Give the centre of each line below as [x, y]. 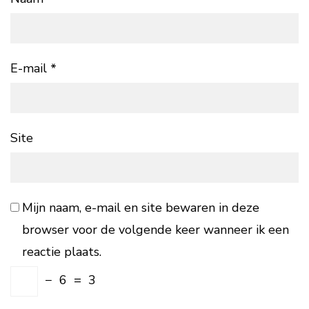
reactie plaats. [61, 252]
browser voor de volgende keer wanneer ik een [155, 230]
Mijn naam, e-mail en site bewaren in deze [140, 208]
